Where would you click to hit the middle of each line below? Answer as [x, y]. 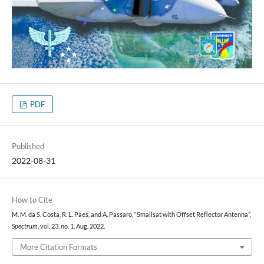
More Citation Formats [58, 247]
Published [28, 146]
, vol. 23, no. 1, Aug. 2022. [71, 226]
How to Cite [32, 199]
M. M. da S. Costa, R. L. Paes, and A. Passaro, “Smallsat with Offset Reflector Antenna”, [131, 214]
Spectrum [24, 226]
